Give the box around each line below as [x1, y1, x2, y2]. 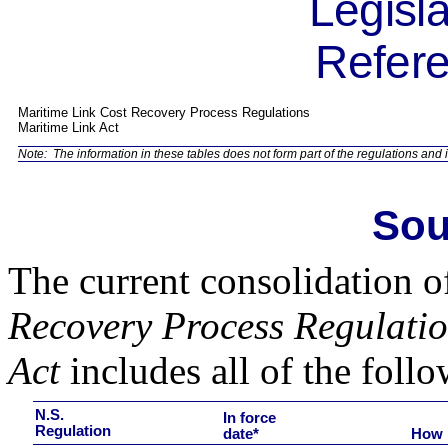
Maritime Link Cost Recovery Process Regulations [18, 105, 310, 120]
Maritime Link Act [18, 120, 119, 135]
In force [223, 410, 277, 426]
